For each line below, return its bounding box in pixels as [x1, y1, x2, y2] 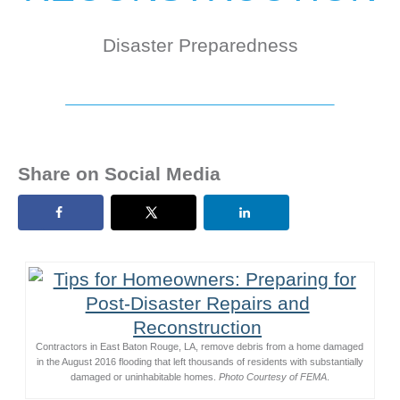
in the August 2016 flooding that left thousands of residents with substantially [36, 355, 363, 367]
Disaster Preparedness [102, 35, 298, 56]
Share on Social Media [18, 162, 221, 184]
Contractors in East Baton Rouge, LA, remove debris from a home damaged [36, 340, 364, 352]
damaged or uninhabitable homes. [70, 371, 219, 382]
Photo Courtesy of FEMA [218, 371, 327, 382]
